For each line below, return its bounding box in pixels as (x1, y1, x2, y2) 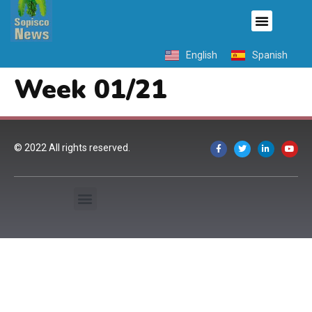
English (186, 49, 217, 61)
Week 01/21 (14, 72, 167, 108)
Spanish (252, 49, 288, 61)
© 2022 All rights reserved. (14, 142, 130, 154)
